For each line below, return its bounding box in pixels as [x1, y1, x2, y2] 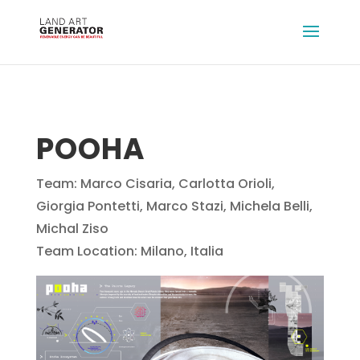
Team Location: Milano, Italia [35, 242, 223, 260]
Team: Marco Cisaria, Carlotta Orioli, [35, 174, 275, 193]
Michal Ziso [35, 219, 108, 238]
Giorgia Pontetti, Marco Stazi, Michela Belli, [35, 197, 313, 215]
